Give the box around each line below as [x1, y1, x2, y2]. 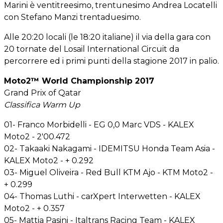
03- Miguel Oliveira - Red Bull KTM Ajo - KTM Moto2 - [4, 167, 213, 177]
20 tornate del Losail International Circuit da [4, 44, 179, 54]
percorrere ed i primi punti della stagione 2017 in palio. [4, 56, 219, 66]
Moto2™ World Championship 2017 [4, 76, 154, 86]
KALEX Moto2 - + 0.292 [4, 155, 94, 165]
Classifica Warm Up [4, 100, 80, 110]
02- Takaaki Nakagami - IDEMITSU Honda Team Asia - [4, 143, 215, 153]
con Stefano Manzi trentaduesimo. [4, 12, 141, 22]
